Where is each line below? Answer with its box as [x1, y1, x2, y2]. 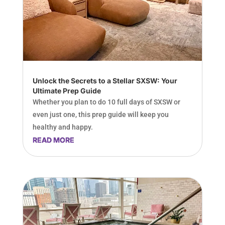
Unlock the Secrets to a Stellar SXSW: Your [32, 76, 177, 85]
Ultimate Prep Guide [32, 86, 101, 95]
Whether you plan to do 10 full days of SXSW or [32, 98, 180, 106]
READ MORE [32, 136, 74, 145]
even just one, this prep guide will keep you [32, 110, 169, 119]
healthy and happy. [32, 123, 93, 132]
